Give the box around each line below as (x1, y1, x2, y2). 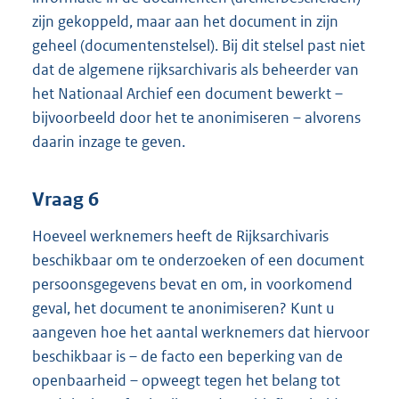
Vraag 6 (32, 188, 99, 212)
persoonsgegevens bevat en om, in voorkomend (32, 274, 353, 295)
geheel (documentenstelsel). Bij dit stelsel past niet (32, 35, 365, 55)
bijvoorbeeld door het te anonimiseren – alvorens (32, 107, 361, 127)
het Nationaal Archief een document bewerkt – (32, 83, 343, 103)
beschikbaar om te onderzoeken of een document (32, 250, 364, 271)
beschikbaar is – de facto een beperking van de (32, 346, 343, 367)
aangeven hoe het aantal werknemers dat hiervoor (32, 322, 370, 343)
